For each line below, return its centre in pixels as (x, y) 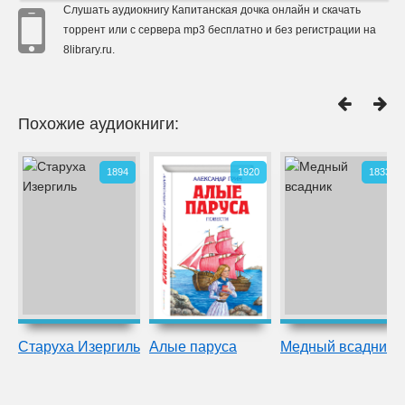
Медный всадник (337, 347)
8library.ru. (89, 50)
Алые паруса (193, 347)
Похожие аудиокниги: (99, 124)
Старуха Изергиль (79, 347)
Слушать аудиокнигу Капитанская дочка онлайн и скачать (212, 10)
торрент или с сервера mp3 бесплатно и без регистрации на (220, 30)
